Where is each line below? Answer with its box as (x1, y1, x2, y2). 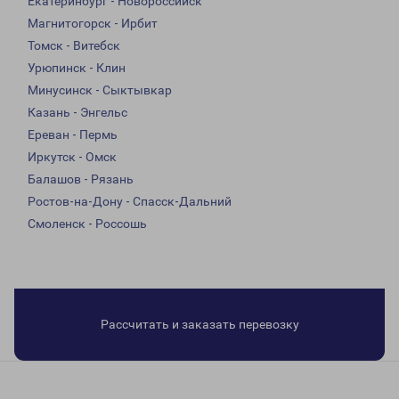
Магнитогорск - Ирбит (28, 16, 158, 31)
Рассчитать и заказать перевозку (100, 317, 299, 332)
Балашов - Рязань (28, 172, 134, 187)
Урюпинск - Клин (28, 61, 126, 76)
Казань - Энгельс (28, 105, 127, 120)
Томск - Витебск (28, 38, 120, 53)
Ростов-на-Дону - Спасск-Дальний (28, 194, 232, 209)
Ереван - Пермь (28, 127, 118, 142)
